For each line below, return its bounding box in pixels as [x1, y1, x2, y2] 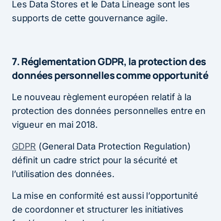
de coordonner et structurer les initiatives [12, 204, 184, 215]
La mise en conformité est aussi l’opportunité [12, 190, 198, 201]
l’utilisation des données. [12, 169, 114, 180]
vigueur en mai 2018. [12, 119, 98, 130]
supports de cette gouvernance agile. [12, 13, 168, 24]
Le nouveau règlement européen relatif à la [12, 92, 191, 103]
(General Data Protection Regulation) [36, 141, 191, 152]
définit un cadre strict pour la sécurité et [12, 155, 178, 166]
